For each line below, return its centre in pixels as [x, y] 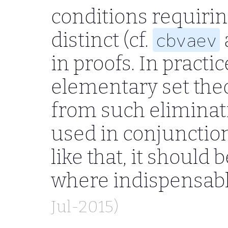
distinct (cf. [102, 40]
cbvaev [186, 40]
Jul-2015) [85, 207]
